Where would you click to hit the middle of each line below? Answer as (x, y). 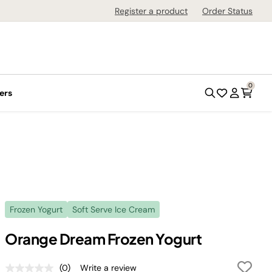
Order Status (227, 11)
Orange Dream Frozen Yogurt (103, 239)
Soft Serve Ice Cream (114, 209)
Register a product (151, 11)
